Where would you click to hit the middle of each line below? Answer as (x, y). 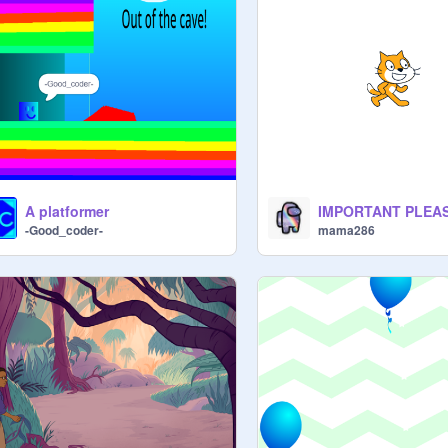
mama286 (347, 230)
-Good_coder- (64, 230)
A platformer (67, 211)
